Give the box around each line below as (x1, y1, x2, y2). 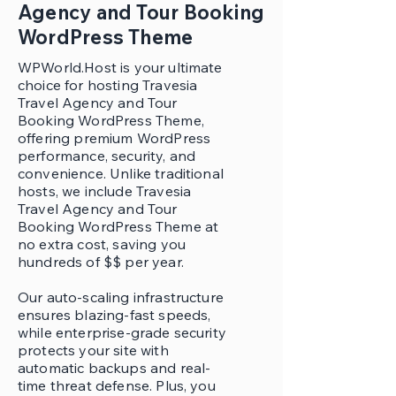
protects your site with (18, 341, 169, 359)
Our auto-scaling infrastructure (18, 288, 224, 306)
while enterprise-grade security (18, 324, 226, 341)
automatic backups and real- (18, 359, 211, 377)
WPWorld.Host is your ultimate (18, 58, 223, 76)
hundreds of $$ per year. (18, 253, 184, 270)
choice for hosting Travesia (18, 76, 198, 94)
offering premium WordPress (18, 129, 211, 147)
